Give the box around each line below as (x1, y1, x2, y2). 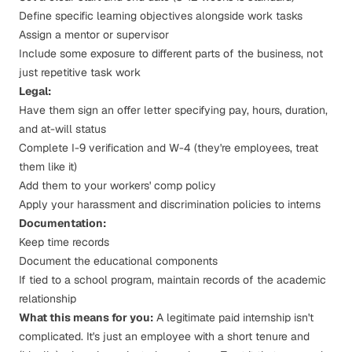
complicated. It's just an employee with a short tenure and (19, 329, 310, 343)
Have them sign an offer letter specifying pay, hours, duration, (19, 103, 328, 117)
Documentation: (19, 216, 106, 230)
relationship (19, 291, 76, 306)
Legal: (19, 84, 51, 98)
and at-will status (19, 122, 106, 136)
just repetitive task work (19, 65, 141, 79)
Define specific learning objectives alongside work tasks (19, 9, 302, 23)
